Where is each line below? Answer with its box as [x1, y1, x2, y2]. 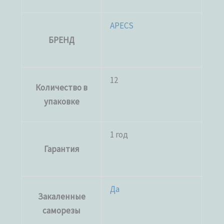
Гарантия [43, 143, 79, 154]
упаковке [43, 95, 79, 107]
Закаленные [37, 190, 85, 202]
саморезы [42, 204, 81, 216]
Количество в [35, 81, 88, 93]
